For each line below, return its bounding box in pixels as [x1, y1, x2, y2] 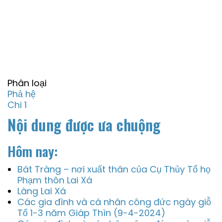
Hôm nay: [7, 141, 57, 161]
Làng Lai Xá [17, 185, 66, 197]
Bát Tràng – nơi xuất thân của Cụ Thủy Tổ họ [17, 163, 211, 175]
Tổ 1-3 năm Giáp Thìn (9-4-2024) [17, 207, 166, 219]
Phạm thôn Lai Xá [17, 174, 92, 186]
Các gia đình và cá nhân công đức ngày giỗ [17, 196, 211, 208]
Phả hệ [7, 88, 36, 100]
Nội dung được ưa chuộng [7, 113, 161, 136]
